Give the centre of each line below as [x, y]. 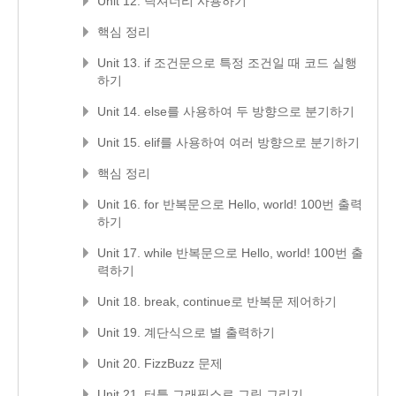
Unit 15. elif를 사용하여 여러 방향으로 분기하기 [228, 142]
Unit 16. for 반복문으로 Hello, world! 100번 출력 [230, 204]
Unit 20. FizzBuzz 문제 [160, 363]
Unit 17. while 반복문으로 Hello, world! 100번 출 [230, 253]
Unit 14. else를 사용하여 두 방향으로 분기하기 [226, 111]
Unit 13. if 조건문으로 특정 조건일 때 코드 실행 [227, 63]
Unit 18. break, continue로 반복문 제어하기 [217, 301]
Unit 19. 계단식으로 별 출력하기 [186, 332]
